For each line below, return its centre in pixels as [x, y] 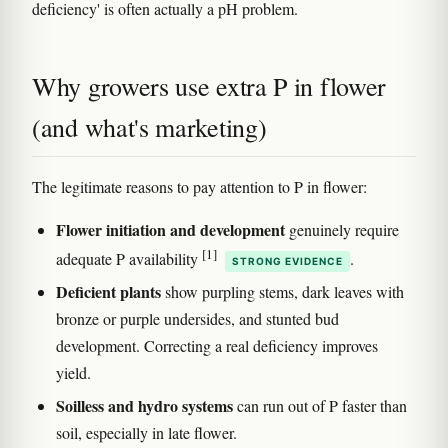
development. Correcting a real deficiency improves [217, 346]
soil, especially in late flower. [146, 433]
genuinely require [342, 229]
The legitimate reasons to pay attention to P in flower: [199, 186]
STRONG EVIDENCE [287, 261]
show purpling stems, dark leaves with [282, 292]
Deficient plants [108, 292]
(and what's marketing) [149, 126]
